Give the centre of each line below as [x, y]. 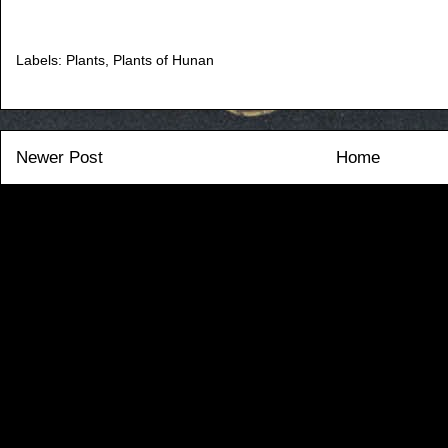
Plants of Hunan [163, 59]
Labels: [41, 59]
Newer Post [59, 157]
